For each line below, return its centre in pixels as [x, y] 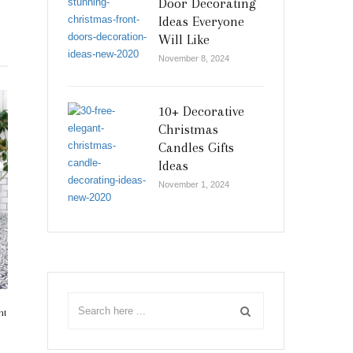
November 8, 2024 [194, 58]
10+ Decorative [201, 111]
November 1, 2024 [194, 184]
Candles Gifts [196, 147]
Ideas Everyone [201, 21]
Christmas [188, 129]
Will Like [184, 39]
